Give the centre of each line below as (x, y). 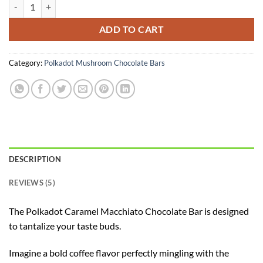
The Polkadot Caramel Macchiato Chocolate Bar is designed (129, 211)
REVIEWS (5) (32, 183)
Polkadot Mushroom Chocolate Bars (104, 63)
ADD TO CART (131, 30)
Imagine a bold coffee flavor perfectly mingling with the (119, 252)
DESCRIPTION (35, 159)
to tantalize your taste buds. (65, 226)
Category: (26, 63)
